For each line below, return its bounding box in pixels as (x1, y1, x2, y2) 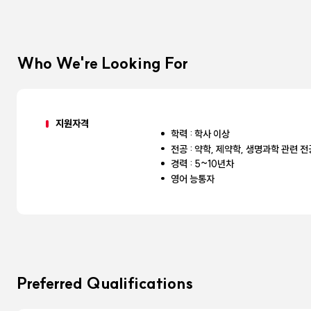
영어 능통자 (171, 172, 215, 185)
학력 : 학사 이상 (171, 128, 230, 141)
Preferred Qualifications (17, 273, 193, 293)
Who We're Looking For (17, 53, 188, 74)
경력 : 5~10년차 (171, 158, 235, 171)
